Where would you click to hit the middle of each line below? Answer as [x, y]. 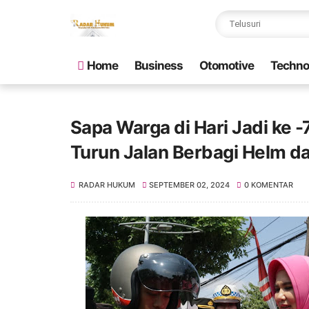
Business [159, 66]
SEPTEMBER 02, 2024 [190, 185]
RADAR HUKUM [107, 185]
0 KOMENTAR [268, 185]
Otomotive [227, 66]
